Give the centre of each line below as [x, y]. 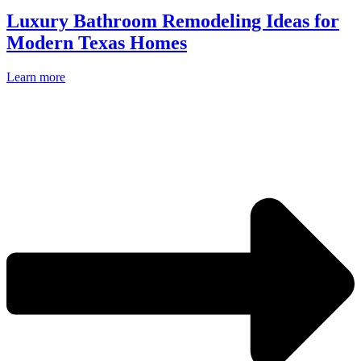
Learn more [36, 77]
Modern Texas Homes [97, 43]
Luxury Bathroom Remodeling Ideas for [173, 21]
